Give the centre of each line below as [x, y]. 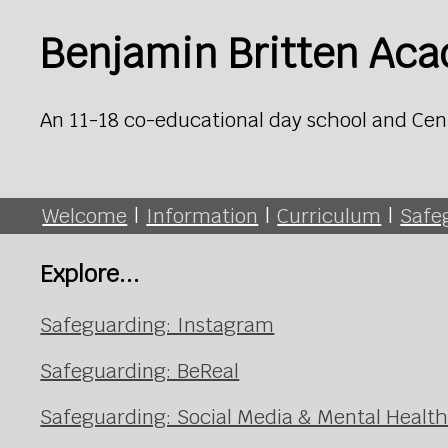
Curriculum [329, 215]
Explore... [90, 273]
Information [202, 215]
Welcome [85, 215]
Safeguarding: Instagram [157, 325]
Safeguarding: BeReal [140, 371]
